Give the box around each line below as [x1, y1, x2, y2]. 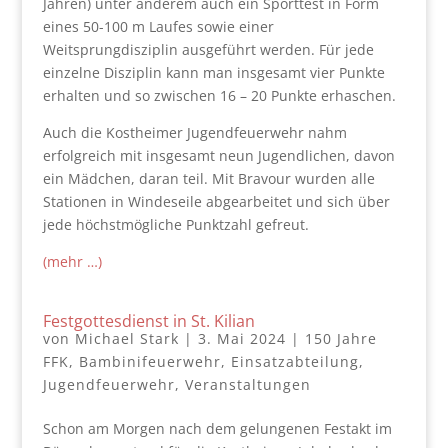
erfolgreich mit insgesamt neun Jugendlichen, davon [42, 145, 395, 165]
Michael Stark [74, 328, 179, 348]
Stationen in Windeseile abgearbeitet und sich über [42, 191, 390, 211]
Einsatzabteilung [230, 351, 359, 371]
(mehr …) [42, 251, 102, 271]
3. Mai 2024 [197, 328, 286, 348]
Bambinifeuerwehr [78, 351, 221, 371]
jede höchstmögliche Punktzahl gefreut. [42, 214, 309, 234]
